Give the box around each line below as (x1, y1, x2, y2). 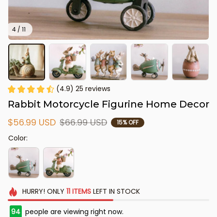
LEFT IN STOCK (91, 186, 140, 197)
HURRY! (22, 186, 45, 197)
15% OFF (117, 118, 139, 126)
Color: (8, 133, 28, 143)
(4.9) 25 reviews (56, 84, 110, 94)
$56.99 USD (8, 116, 56, 129)
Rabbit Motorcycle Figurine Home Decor (8, 98, 209, 110)
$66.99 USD (60, 116, 107, 129)
